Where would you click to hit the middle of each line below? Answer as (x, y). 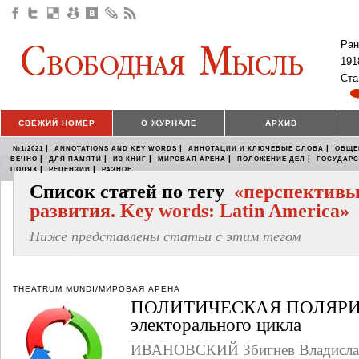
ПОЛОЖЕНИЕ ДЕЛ (271, 159)
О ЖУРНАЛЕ (169, 123)
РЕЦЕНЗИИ (70, 170)
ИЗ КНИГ (130, 159)
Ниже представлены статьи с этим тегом (165, 237)
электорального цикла (216, 325)
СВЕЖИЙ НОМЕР (56, 123)
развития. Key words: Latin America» (190, 211)
